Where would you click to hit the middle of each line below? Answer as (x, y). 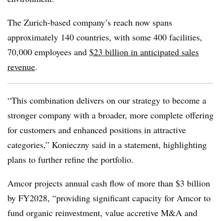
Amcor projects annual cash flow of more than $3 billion (109, 183)
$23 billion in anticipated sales (144, 52)
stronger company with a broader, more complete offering (110, 115)
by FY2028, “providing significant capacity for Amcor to (109, 198)
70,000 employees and (48, 52)
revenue (21, 67)
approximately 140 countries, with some (80, 37)
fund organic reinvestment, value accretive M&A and (102, 213)
